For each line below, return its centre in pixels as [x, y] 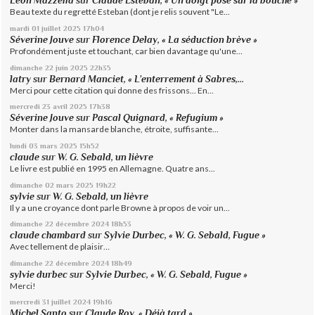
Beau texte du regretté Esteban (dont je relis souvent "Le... [120, 12]
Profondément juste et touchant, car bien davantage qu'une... [127, 51]
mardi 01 [25, 28]
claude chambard [48, 236]
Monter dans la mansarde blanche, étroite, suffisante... [115, 129]
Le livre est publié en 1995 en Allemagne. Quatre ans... [113, 168]
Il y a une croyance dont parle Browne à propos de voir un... [120, 207]
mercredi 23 [31, 107]
